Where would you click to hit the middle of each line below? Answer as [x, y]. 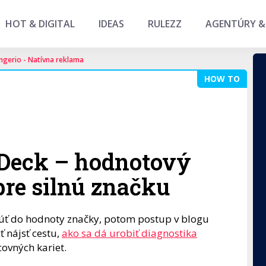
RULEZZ [165, 24]
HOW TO [222, 79]
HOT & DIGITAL [40, 24]
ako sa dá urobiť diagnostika [129, 233]
